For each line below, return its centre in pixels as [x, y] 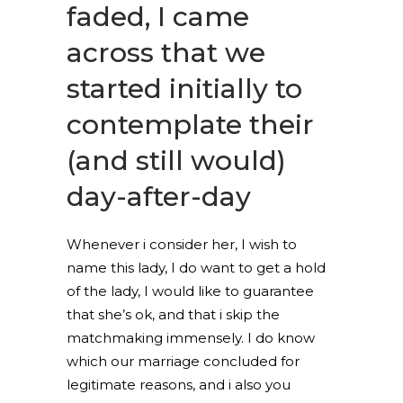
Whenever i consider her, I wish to [182, 244]
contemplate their [190, 125]
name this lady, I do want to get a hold [196, 268]
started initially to [184, 89]
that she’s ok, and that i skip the [173, 314]
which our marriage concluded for [183, 361]
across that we [166, 53]
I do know [279, 338]
